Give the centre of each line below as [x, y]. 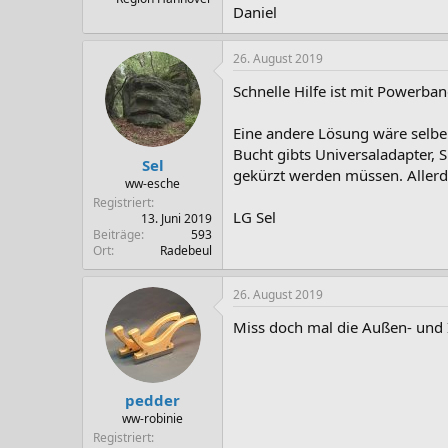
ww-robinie [152, 418]
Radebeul [186, 250]
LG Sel [254, 217]
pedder [152, 400]
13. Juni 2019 [176, 218]
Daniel [255, 12]
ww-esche [152, 183]
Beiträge [117, 234]
